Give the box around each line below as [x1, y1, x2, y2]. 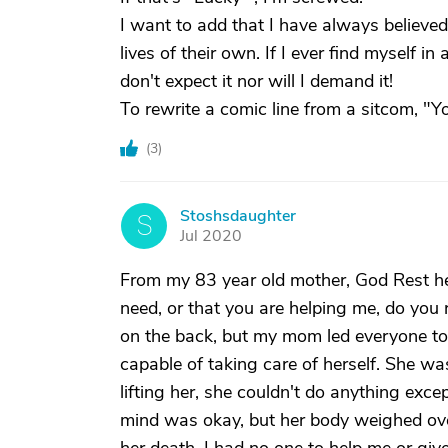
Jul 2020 [180, 225, 242, 247]
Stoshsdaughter [180, 205, 296, 227]
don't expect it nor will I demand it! [120, 69, 393, 93]
